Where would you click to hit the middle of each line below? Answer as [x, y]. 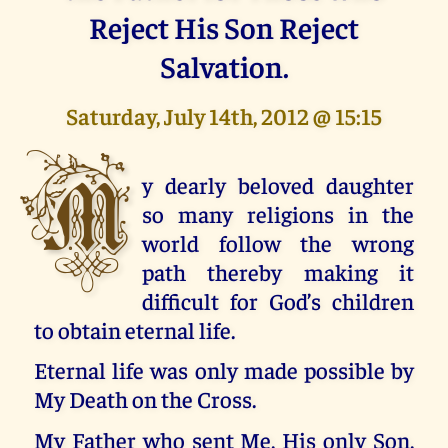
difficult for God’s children [278, 300]
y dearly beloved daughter [278, 184]
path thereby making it [278, 271]
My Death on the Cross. [145, 399]
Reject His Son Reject [224, 26]
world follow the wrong [278, 242]
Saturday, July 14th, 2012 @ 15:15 [224, 115]
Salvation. [224, 65]
